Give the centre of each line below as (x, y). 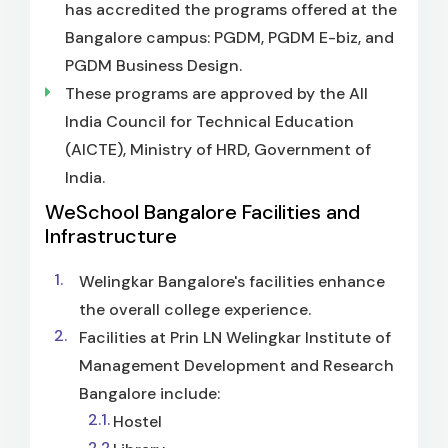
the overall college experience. (195, 309)
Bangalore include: (151, 393)
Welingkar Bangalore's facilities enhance (232, 281)
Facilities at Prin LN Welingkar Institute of (235, 337)
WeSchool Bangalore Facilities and (202, 211)
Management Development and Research (236, 365)
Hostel (137, 421)
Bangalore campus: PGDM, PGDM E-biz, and (229, 37)
